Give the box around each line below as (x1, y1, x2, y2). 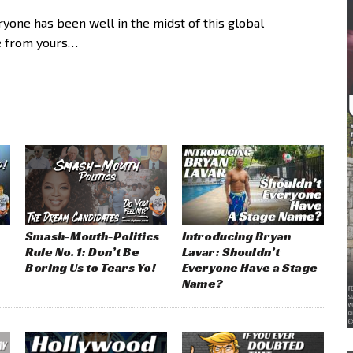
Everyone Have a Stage (182, 258, 318, 276)
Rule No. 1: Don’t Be (25, 243, 140, 260)
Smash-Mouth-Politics (25, 227, 160, 244)
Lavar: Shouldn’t (182, 243, 281, 260)
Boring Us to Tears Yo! (25, 258, 157, 276)
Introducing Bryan (182, 227, 292, 244)
